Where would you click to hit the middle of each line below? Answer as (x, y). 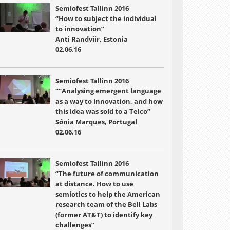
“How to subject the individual (106, 18)
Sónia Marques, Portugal (96, 122)
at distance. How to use (94, 184)
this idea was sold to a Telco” (103, 111)
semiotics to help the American (108, 194)
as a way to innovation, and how (109, 101)
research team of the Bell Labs (106, 204)
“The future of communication (107, 174)
